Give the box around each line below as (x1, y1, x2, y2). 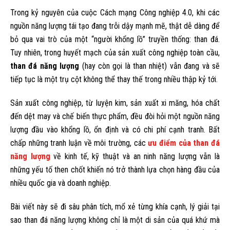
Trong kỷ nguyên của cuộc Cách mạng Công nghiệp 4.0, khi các (10, 8, 220, 17)
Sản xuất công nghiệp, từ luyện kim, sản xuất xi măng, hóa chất (10, 98, 220, 108)
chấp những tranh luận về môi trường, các (10, 138, 148, 148)
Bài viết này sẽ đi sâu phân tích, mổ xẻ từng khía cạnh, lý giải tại (10, 202, 220, 212)
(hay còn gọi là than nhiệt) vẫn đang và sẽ (79, 61, 220, 71)
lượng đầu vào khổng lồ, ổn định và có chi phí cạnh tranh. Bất (10, 125, 220, 135)
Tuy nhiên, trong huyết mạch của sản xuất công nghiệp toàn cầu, (10, 48, 220, 57)
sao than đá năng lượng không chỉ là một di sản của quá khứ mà (10, 215, 220, 225)
